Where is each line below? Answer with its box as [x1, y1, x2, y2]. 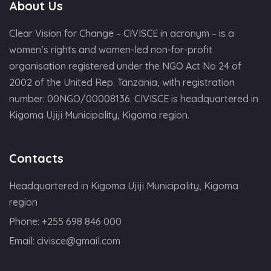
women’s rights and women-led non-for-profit [9, 43, 212, 56]
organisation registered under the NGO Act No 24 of [9, 59, 241, 72]
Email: [9, 234, 37, 247]
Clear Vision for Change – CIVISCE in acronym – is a [9, 27, 234, 39]
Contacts [9, 150, 64, 166]
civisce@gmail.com [37, 234, 120, 247]
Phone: [9, 215, 42, 227]
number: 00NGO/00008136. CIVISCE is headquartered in [9, 92, 258, 105]
